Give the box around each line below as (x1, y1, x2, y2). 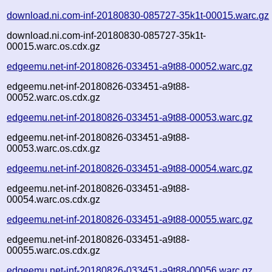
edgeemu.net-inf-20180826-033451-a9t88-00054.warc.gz (7, 163, 253, 174)
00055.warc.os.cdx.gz (7, 245, 101, 256)
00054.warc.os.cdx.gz (7, 194, 101, 205)
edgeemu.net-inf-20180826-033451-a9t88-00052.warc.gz (7, 61, 253, 72)
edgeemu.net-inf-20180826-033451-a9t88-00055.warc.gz (7, 214, 253, 225)
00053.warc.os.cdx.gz (7, 143, 101, 154)
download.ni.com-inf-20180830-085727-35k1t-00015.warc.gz (7, 10, 270, 21)
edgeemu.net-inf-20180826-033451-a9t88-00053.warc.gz (7, 112, 253, 123)
